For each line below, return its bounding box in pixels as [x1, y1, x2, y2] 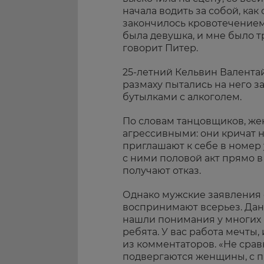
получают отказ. [123, 164, 201, 176]
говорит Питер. [123, 42, 198, 54]
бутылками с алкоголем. [123, 91, 242, 103]
